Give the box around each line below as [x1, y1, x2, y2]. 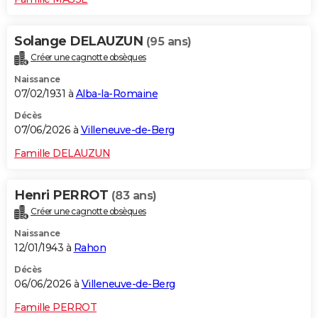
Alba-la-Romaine [75, 87, 158, 101]
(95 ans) [146, 35, 192, 49]
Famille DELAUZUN [14, 147, 110, 160]
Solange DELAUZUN [14, 33, 146, 50]
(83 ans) [111, 189, 157, 203]
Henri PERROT [14, 187, 111, 204]
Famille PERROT [14, 301, 97, 314]
